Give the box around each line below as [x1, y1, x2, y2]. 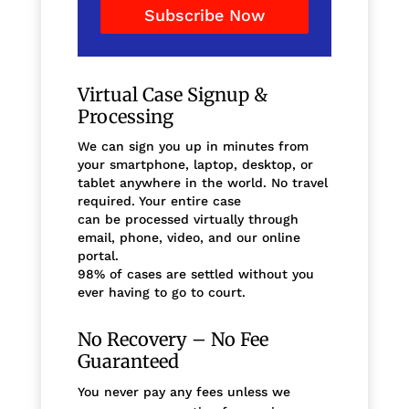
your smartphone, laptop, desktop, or [77, 157, 313, 173]
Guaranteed [77, 350, 179, 373]
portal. [77, 248, 119, 264]
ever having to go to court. [77, 285, 246, 300]
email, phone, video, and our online [77, 230, 300, 246]
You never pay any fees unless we [77, 384, 290, 400]
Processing [77, 105, 173, 129]
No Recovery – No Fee [77, 328, 268, 351]
